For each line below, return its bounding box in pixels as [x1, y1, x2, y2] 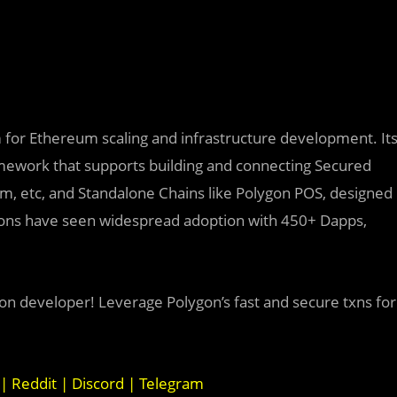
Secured [315, 155, 371, 175]
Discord [68, 373, 124, 393]
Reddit [8, 373, 57, 393]
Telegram [136, 373, 204, 393]
